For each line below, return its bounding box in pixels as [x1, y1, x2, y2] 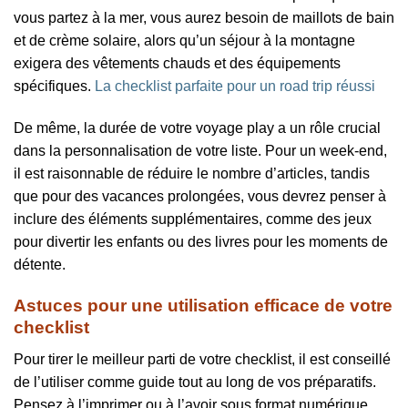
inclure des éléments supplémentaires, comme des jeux [14, 211, 372, 228]
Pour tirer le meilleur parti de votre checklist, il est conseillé [14, 351, 391, 367]
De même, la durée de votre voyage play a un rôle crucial [14, 120, 381, 137]
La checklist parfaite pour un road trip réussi [95, 78, 375, 95]
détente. [14, 257, 66, 273]
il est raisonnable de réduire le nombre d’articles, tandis [14, 166, 370, 182]
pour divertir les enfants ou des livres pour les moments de [14, 234, 388, 250]
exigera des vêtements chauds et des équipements [14, 56, 341, 72]
